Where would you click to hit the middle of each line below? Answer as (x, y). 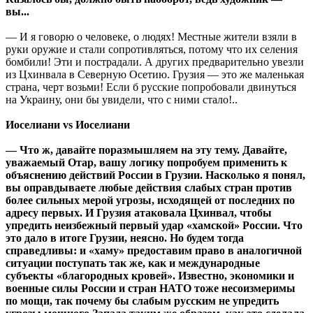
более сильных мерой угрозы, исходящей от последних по (150, 201)
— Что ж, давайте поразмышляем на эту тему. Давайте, (146, 150)
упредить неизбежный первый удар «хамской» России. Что (154, 226)
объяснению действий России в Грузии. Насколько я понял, (155, 175)
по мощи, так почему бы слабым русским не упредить (142, 301)
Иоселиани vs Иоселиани (68, 125)
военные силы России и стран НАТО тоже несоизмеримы (151, 289)
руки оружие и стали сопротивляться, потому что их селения (152, 50)
